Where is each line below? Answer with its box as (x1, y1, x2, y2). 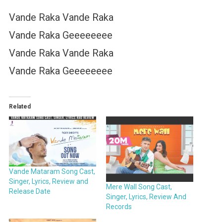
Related (8, 103, 31, 111)
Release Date (8, 187, 51, 195)
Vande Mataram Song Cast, (8, 167, 95, 175)
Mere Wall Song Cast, (106, 183, 172, 191)
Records (106, 203, 132, 211)
